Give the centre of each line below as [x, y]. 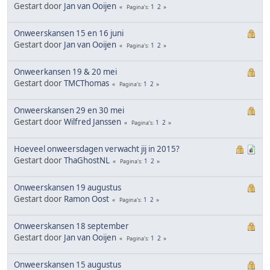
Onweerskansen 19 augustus [67, 187]
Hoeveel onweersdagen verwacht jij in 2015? [97, 149]
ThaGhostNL [87, 160]
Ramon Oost [86, 199]
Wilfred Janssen [93, 121]
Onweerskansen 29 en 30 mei [69, 110]
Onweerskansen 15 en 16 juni [69, 33]
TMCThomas [86, 83]
